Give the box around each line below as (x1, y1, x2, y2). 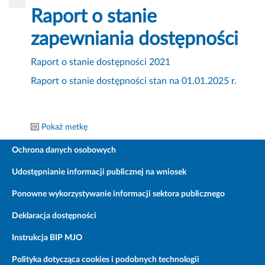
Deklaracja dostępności (12, 212, 96, 221)
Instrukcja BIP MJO (12, 234, 82, 243)
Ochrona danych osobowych (12, 146, 116, 155)
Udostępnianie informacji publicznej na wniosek (12, 168, 186, 177)
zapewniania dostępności (31, 30, 239, 49)
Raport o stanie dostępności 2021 (31, 57, 171, 67)
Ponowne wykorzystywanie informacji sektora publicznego (12, 190, 225, 199)
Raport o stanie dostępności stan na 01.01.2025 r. (31, 76, 237, 86)
